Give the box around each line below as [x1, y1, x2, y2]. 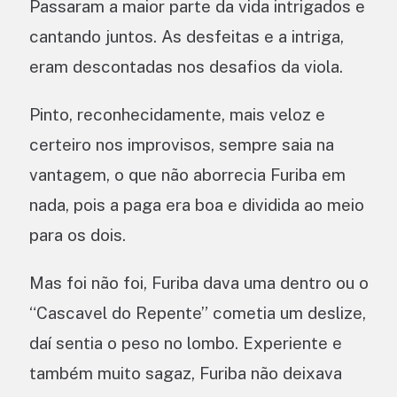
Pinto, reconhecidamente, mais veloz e [29, 105, 325, 125]
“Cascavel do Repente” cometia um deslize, [29, 303, 366, 323]
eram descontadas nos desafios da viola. [29, 57, 343, 77]
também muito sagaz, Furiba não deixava [29, 363, 342, 384]
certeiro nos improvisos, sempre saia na [29, 135, 334, 155]
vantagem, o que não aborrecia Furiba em [29, 165, 346, 185]
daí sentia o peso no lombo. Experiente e [29, 333, 342, 354]
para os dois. [29, 225, 126, 245]
